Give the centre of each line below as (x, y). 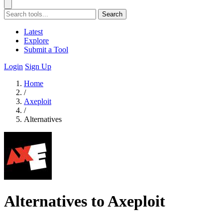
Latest (33, 32)
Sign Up (38, 66)
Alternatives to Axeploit (85, 201)
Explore (36, 41)
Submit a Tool (46, 50)
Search (112, 14)
